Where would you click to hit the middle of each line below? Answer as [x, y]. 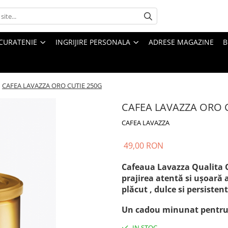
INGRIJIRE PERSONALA [93, 42]
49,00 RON [144, 146]
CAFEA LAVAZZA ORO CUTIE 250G [52, 85]
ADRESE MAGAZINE [181, 42]
